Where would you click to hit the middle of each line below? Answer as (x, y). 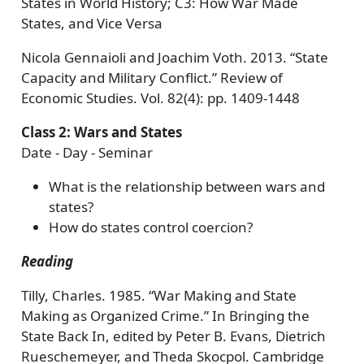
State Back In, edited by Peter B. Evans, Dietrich (173, 336)
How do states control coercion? (150, 227)
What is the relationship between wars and (186, 186)
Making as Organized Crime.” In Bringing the (165, 316)
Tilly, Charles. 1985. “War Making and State (158, 295)
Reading (47, 261)
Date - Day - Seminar (87, 152)
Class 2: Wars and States (101, 132)
